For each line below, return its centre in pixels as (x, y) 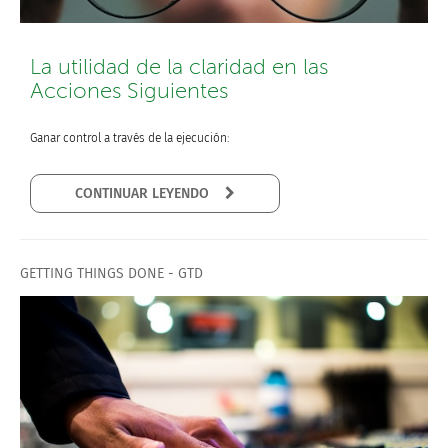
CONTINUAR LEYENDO (219, 193)
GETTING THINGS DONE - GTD (111, 273)
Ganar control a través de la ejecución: (129, 138)
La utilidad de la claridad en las (179, 67)
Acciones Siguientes (129, 91)
